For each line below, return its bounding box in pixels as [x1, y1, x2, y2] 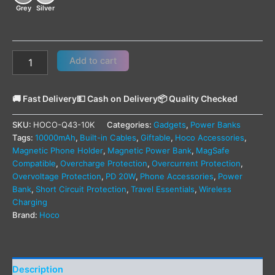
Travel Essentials [131, 184, 195, 195]
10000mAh [35, 133, 76, 143]
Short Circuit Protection [36, 184, 126, 195]
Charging [12, 197, 47, 207]
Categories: [107, 120, 153, 130]
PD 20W [106, 171, 136, 182]
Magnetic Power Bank [107, 145, 192, 156]
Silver [36, 4, 55, 13]
